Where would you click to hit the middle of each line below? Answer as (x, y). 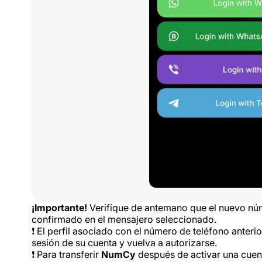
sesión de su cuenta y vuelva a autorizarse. (124, 243)
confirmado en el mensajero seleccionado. (124, 219)
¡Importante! (59, 208)
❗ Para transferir (66, 254)
